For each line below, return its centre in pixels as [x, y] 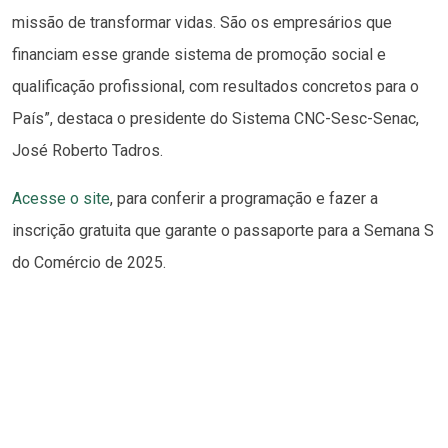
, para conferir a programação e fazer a [244, 199]
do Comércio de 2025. [89, 263]
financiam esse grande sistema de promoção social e [199, 55]
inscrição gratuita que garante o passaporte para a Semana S [223, 231]
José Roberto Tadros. [87, 151]
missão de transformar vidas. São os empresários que [202, 23]
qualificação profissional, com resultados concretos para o [215, 87]
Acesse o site [61, 199]
